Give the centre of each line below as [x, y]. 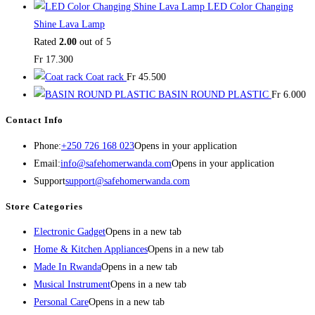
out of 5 [94, 42]
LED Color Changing [250, 7]
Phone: [47, 146]
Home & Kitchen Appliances [91, 250]
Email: [47, 163]
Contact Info [34, 120]
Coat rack [105, 77]
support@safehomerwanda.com [128, 181]
